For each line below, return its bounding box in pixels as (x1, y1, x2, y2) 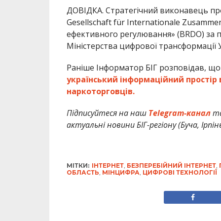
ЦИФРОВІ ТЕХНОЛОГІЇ (142, 169, 217, 177)
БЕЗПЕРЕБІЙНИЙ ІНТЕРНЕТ (126, 162, 216, 170)
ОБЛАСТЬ (66, 169, 99, 177)
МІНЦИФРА (102, 169, 140, 177)
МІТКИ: (66, 162, 89, 170)
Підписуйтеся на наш (66, 108, 148, 119)
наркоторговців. (66, 86, 135, 97)
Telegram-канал (148, 108, 211, 119)
